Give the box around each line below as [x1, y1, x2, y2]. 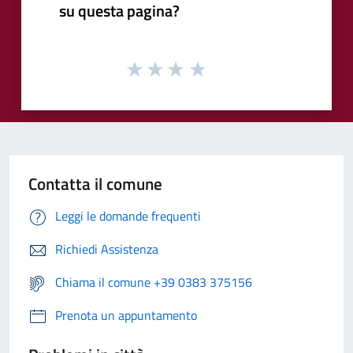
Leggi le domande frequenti [55, 206, 201, 226]
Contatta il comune [28, 171, 162, 197]
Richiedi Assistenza [55, 240, 158, 259]
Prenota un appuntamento [55, 306, 197, 325]
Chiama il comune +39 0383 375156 [55, 273, 252, 292]
